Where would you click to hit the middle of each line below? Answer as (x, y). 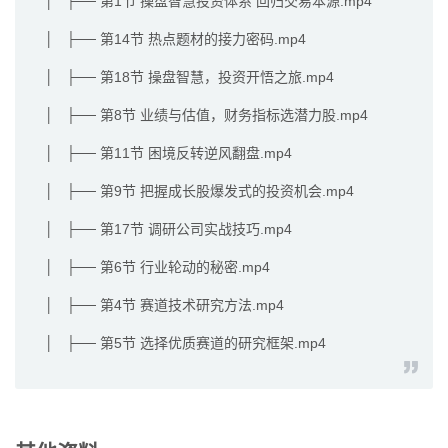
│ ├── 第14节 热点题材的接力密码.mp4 (175, 39)
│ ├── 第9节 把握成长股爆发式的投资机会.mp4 (199, 191)
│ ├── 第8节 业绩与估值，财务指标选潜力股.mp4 (206, 115)
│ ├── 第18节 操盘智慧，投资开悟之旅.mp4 (189, 77)
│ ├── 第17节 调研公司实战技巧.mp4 (168, 229)
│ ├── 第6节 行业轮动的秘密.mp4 (157, 267)
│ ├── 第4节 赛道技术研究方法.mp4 (164, 305)
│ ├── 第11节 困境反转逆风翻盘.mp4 (168, 153)
